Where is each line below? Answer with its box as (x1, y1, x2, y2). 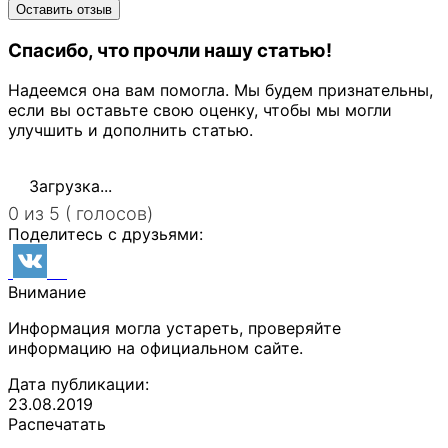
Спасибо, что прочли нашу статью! (8, 38, 332, 62)
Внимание (8, 282, 86, 303)
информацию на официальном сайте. (8, 338, 303, 359)
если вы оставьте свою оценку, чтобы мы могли (8, 100, 392, 121)
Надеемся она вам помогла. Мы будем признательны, (8, 80, 433, 101)
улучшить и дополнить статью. (8, 120, 253, 141)
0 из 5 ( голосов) (8, 203, 153, 225)
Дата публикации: (8, 374, 149, 395)
